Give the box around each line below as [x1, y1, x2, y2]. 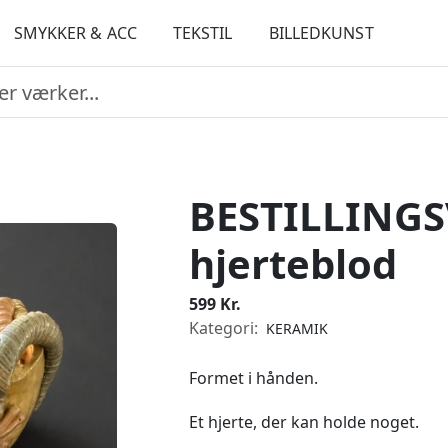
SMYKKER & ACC [13, 22, 137, 44]
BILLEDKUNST [268, 22, 374, 44]
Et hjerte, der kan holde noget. [189, 411, 419, 433]
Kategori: [189, 317, 262, 339]
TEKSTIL [172, 22, 233, 44]
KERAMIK [266, 319, 328, 338]
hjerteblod [189, 236, 397, 291]
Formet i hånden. [189, 367, 318, 389]
